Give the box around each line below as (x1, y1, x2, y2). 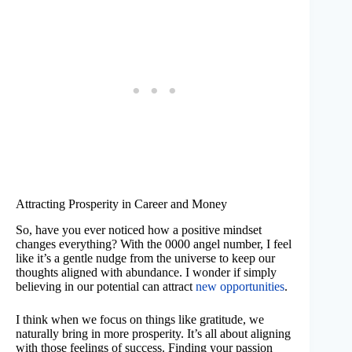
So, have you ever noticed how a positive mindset (16, 222, 262, 236)
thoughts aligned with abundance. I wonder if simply (16, 265, 277, 279)
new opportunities (196, 279, 284, 293)
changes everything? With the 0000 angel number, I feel (16, 236, 291, 251)
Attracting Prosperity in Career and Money (16, 197, 227, 211)
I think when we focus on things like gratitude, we (16, 312, 264, 326)
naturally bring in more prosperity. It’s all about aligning (16, 326, 291, 340)
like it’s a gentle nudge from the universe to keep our (16, 251, 275, 265)
